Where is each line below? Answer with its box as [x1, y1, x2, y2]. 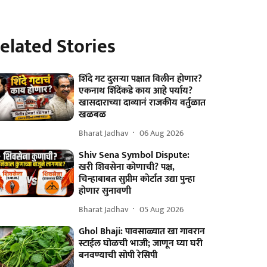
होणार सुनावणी [79, 183, 132, 199]
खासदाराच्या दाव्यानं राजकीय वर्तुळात [79, 95, 206, 111]
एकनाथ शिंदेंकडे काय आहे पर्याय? [79, 83, 193, 99]
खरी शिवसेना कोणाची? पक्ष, [79, 159, 175, 175]
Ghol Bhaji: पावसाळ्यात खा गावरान [79, 223, 206, 240]
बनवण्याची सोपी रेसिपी [79, 247, 158, 263]
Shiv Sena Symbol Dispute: [79, 147, 190, 163]
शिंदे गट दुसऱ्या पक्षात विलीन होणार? [79, 71, 203, 87]
